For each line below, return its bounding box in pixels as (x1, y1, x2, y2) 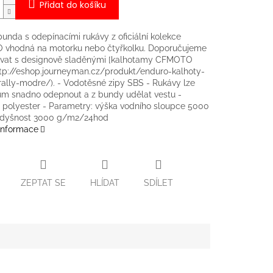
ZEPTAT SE (20, 177, 66, 188)
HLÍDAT (90, 177, 119, 188)
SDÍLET (143, 177, 173, 188)
